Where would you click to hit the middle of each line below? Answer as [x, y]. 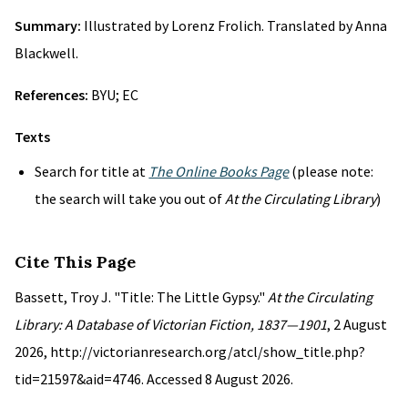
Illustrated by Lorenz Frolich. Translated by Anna [235, 25]
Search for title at [92, 171]
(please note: [331, 171]
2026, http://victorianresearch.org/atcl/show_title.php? [190, 352]
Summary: [49, 25]
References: [53, 95]
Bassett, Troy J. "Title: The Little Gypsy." [141, 297]
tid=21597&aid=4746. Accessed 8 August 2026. [154, 379]
